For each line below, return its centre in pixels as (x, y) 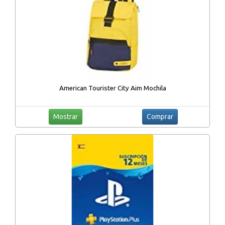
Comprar (160, 117)
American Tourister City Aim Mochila (113, 88)
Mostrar (65, 117)
